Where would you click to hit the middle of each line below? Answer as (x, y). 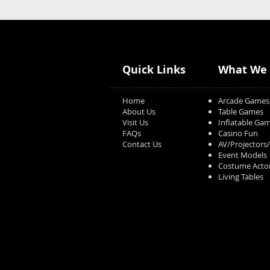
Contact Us (142, 144)
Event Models (243, 155)
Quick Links (154, 70)
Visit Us (135, 122)
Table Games (241, 111)
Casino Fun (238, 133)
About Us (139, 111)
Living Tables (241, 177)
